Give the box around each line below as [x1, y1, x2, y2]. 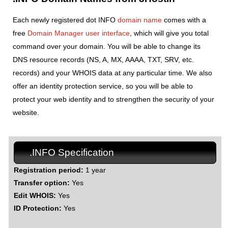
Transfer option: [13, 178, 70, 187]
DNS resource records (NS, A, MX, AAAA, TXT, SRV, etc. [13, 55, 194, 64]
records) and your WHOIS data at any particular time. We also [13, 68, 212, 77]
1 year [83, 165, 106, 174]
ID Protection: [13, 204, 62, 212]
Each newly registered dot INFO [13, 15, 118, 24]
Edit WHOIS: [13, 191, 56, 199]
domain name [118, 15, 162, 24]
